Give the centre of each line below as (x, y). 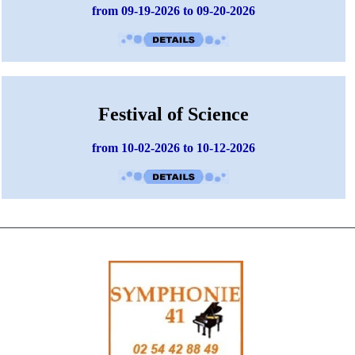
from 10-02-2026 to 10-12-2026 (173, 147)
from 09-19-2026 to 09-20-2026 (173, 11)
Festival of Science (173, 115)
